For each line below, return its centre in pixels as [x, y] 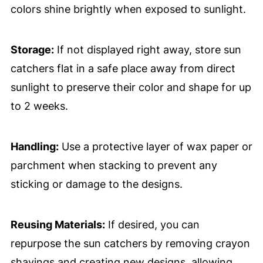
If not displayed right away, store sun [147, 50]
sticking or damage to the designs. [96, 184]
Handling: [34, 147]
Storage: [32, 50]
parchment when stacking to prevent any [114, 166]
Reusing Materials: [58, 225]
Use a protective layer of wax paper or [155, 147]
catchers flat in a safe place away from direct [123, 69]
